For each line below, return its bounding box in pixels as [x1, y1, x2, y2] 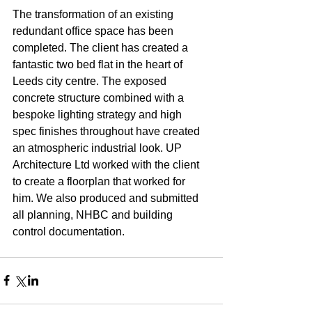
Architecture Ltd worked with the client [13, 158, 202, 171]
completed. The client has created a [13, 41, 191, 54]
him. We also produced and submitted [13, 192, 201, 204]
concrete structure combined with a [13, 91, 187, 104]
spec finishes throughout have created [13, 125, 203, 137]
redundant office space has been [13, 24, 176, 37]
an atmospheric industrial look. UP [13, 141, 185, 154]
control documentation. [13, 225, 125, 237]
